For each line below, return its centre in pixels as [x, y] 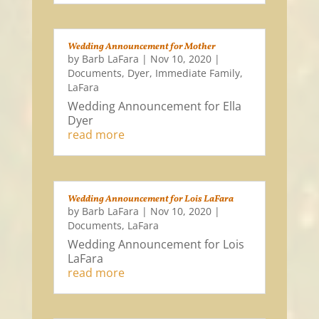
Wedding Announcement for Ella [154, 106]
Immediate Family [197, 73]
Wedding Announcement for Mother [141, 47]
